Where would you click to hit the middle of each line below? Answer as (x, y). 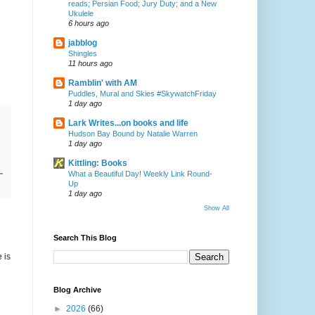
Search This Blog (85, 238)
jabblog (82, 43)
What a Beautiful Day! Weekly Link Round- (140, 174)
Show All (216, 208)
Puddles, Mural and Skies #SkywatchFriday (142, 94)
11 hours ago (90, 64)
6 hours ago (88, 24)
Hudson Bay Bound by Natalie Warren (133, 134)
